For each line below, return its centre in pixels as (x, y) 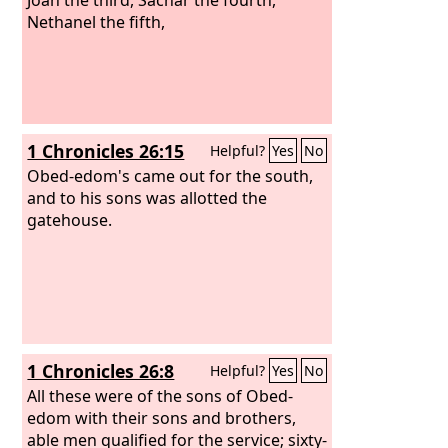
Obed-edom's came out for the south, (170, 175)
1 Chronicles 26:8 (101, 371)
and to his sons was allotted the (147, 197)
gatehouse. (70, 219)
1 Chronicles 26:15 (106, 151)
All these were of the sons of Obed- (160, 395)
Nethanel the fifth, (96, 21)
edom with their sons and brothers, (162, 417)
